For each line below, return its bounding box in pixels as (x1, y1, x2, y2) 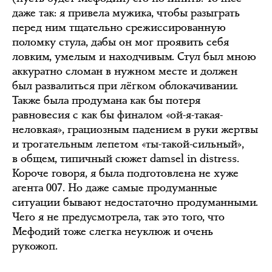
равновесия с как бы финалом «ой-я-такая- (12, 107, 223, 122)
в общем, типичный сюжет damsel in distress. (12, 151, 239, 166)
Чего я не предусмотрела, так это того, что (12, 209, 225, 224)
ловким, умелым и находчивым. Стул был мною (12, 49, 256, 64)
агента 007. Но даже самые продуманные (12, 180, 217, 195)
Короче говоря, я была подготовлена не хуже (12, 166, 239, 180)
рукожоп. (12, 239, 58, 253)
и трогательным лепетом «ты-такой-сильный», (12, 137, 244, 151)
